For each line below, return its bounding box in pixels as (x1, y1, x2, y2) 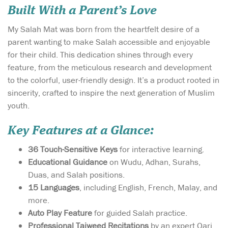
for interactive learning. (118, 144, 204, 155)
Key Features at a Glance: (8, 125, 154, 137)
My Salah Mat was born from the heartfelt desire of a (8, 23, 199, 35)
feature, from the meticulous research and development (8, 61, 212, 73)
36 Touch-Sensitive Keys (28, 144, 118, 155)
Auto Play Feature (28, 207, 92, 218)
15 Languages (28, 182, 79, 193)
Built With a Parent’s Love (8, 4, 157, 17)
